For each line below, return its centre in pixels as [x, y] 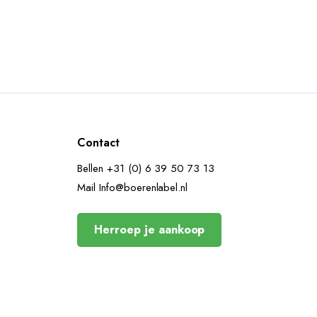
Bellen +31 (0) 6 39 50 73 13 [146, 168]
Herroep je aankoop [150, 230]
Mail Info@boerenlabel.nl [133, 188]
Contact [98, 143]
